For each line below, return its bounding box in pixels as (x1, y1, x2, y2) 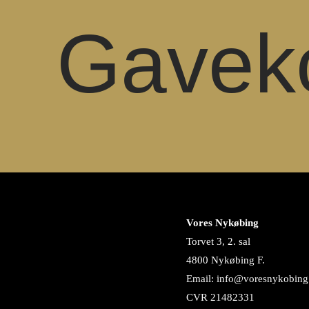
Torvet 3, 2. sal (186, 236, 250, 247)
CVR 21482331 (186, 292, 255, 303)
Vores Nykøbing (186, 217, 259, 228)
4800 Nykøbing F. (186, 255, 265, 266)
